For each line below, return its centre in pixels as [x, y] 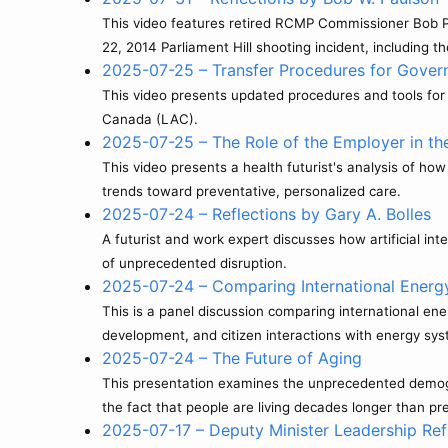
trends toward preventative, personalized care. [251, 191]
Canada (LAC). [150, 119]
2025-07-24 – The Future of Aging [232, 358]
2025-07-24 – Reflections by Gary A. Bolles [266, 214]
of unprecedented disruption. [194, 263]
